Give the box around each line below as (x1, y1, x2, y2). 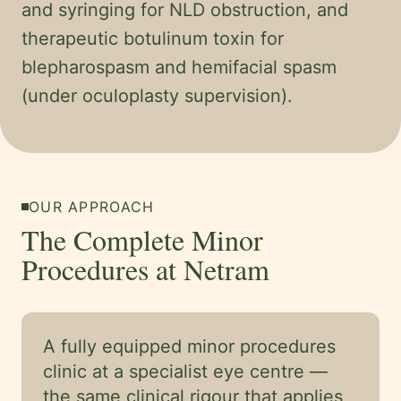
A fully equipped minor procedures (43, 336, 336, 357)
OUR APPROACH (29, 198, 155, 216)
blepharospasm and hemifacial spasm (21, 56, 337, 78)
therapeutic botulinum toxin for (21, 28, 284, 49)
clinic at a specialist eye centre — (43, 361, 328, 382)
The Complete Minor (21, 220, 263, 259)
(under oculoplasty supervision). (21, 85, 293, 107)
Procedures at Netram (21, 250, 269, 288)
